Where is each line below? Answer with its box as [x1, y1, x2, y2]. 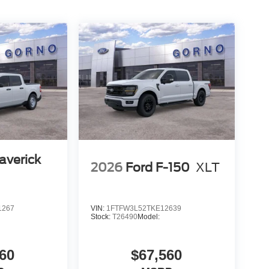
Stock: [90, 213, 112, 222]
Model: [137, 213, 160, 222]
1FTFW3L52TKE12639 [106, 204, 181, 213]
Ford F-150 [125, 160, 190, 175]
